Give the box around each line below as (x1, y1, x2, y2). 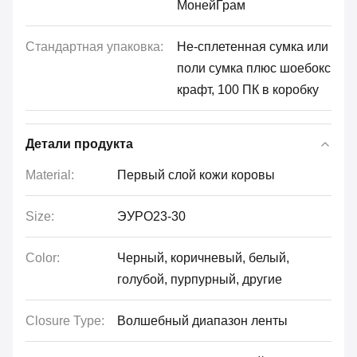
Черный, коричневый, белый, (117, 251, 289, 265)
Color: (25, 251, 60, 265)
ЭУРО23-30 (117, 210, 186, 223)
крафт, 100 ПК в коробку (177, 83, 319, 96)
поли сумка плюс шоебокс (177, 61, 331, 75)
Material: (25, 168, 74, 182)
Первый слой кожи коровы (117, 168, 275, 182)
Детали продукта (25, 137, 133, 151)
